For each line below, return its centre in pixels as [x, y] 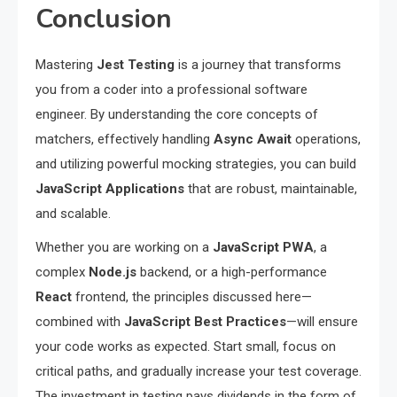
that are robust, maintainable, [271, 188]
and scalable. [73, 213]
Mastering [66, 64]
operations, [326, 139]
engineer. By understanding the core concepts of [177, 114]
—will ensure [322, 321]
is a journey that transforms [258, 64]
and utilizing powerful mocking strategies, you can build [196, 163]
